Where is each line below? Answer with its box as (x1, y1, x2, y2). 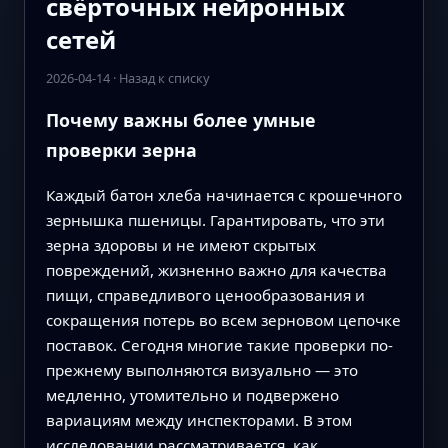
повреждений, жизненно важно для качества (45, 259, 387, 280)
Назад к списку (118, 69, 210, 88)
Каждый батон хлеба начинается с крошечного (45, 184, 402, 205)
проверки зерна (45, 137, 197, 162)
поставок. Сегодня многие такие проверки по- (45, 334, 393, 355)
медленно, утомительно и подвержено (45, 384, 339, 405)
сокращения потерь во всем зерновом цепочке (45, 309, 401, 330)
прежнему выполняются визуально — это (45, 359, 358, 380)
